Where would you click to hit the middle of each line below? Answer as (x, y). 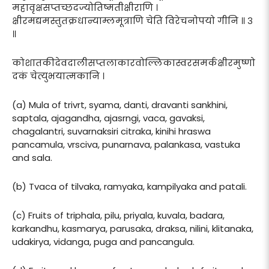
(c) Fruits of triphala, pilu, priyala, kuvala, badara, (118, 215)
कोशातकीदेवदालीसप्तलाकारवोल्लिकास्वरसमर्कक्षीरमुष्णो (134, 62)
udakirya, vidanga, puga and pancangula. (103, 241)
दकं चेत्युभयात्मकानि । (58, 76)
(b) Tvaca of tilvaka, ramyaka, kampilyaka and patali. (129, 186)
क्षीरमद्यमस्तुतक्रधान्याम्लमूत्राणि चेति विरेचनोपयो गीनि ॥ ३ (132, 20)
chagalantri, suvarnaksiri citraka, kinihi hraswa (111, 131)
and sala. (32, 157)
